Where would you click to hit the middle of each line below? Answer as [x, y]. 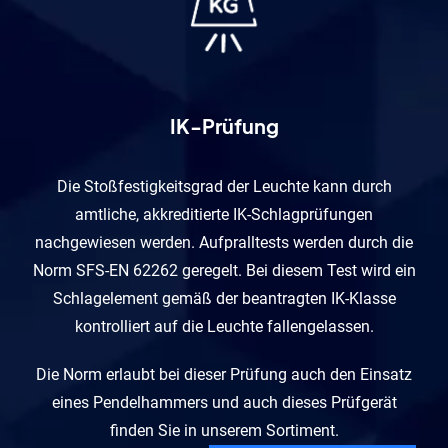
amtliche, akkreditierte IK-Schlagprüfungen [224, 215]
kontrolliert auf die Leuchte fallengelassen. [224, 327]
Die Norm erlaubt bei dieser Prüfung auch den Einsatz [224, 375]
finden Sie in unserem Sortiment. [224, 431]
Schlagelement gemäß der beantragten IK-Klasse [224, 299]
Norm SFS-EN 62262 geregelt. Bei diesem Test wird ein [224, 271]
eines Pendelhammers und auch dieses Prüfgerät [224, 403]
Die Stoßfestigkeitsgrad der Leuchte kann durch [224, 187]
